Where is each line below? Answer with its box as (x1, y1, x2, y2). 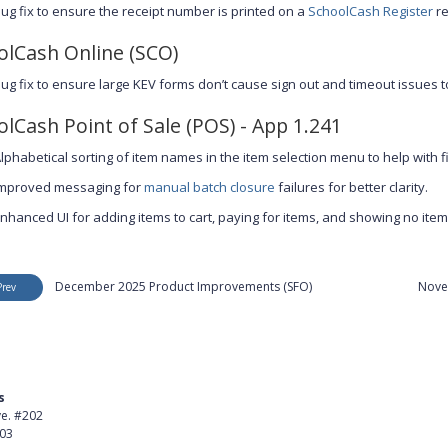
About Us (224, 417, 277, 434)
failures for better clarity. (274, 177, 428, 196)
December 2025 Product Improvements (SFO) (54, 278, 312, 296)
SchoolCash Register (307, 2, 433, 21)
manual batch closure (143, 177, 275, 196)
